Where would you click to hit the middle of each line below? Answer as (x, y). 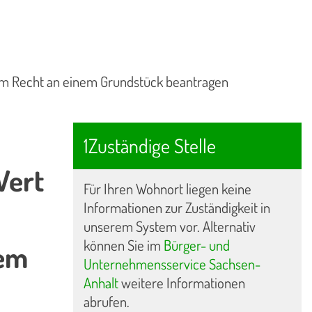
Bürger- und (196, 245)
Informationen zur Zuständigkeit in (177, 207)
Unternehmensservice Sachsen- (172, 264)
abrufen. (106, 301)
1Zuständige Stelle (149, 145)
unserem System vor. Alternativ (169, 226)
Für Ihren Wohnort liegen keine (167, 188)
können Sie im (123, 245)
